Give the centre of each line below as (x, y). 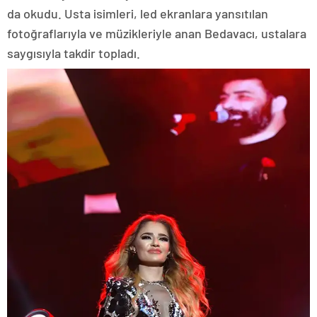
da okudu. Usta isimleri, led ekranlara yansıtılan (138, 13)
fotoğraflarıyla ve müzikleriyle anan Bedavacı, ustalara (157, 33)
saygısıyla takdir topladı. (74, 53)
